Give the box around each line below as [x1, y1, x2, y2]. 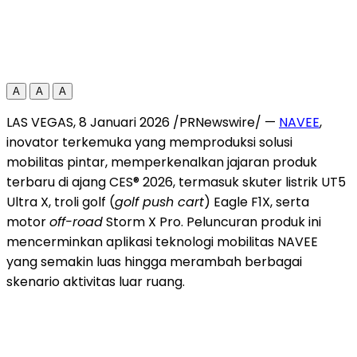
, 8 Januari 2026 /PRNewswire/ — [73, 112, 279, 131]
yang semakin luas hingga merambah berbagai [6, 252, 302, 271]
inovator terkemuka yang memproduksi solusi [6, 132, 292, 151]
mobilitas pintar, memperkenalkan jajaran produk [6, 152, 317, 171]
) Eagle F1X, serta [204, 192, 309, 211]
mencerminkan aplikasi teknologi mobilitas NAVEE [6, 232, 318, 251]
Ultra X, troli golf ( [6, 192, 115, 211]
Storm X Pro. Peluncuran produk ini [103, 212, 321, 231]
